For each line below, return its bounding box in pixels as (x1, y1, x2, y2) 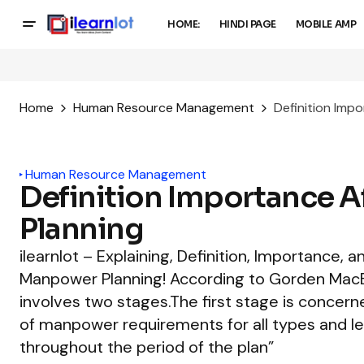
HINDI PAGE (219, 18, 276, 31)
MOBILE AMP (295, 18, 357, 31)
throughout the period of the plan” (19, 336, 274, 358)
